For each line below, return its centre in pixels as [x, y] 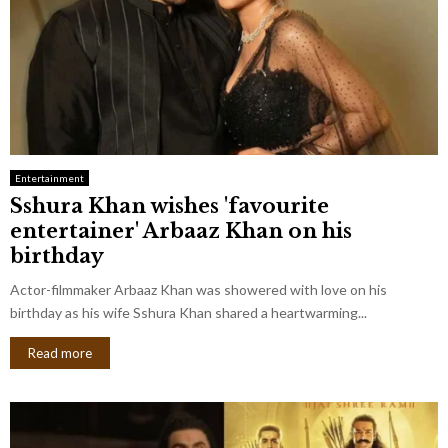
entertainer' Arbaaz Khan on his [181, 230]
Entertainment [49, 177]
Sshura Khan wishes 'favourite [169, 205]
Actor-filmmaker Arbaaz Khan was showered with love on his [198, 289]
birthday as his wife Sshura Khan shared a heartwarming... [188, 312]
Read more [60, 352]
